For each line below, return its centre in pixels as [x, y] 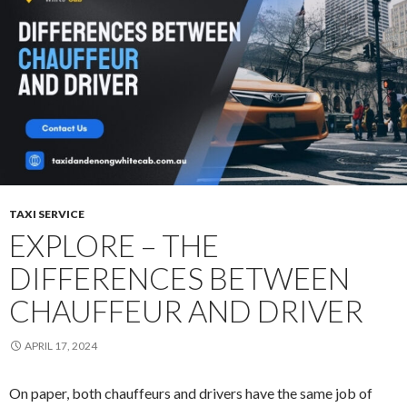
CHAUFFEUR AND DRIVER [186, 311]
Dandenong [167, 79]
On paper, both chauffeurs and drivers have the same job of [191, 393]
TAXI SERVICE [47, 214]
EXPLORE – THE [114, 246]
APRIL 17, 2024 [61, 346]
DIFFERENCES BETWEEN [179, 278]
